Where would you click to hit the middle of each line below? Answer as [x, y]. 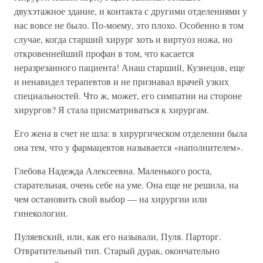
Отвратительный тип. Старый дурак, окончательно [117, 250]
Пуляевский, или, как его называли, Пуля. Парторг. [118, 236]
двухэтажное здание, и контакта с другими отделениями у [131, 11]
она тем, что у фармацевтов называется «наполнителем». [129, 147]
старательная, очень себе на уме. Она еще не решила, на [126, 185]
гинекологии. [41, 213]
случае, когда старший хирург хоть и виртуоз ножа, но [123, 39]
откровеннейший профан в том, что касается [104, 53]
